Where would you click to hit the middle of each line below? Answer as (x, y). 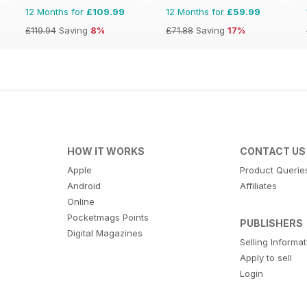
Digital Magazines (105, 233)
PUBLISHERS (272, 223)
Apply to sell (266, 258)
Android (84, 186)
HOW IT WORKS (106, 151)
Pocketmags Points (108, 218)
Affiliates (259, 186)
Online (81, 202)
